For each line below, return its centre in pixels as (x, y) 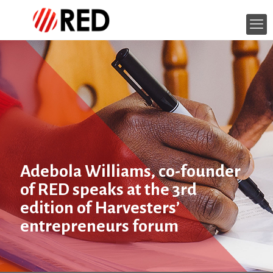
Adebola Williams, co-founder (130, 171)
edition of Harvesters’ (100, 208)
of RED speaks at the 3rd (108, 190)
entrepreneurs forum (99, 226)
